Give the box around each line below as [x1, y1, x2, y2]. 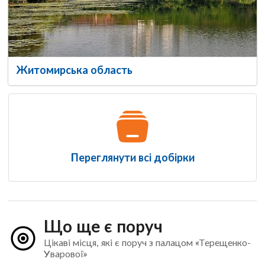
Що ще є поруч [43, 216, 163, 237]
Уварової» [43, 248, 87, 260]
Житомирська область [17, 63, 132, 76]
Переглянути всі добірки [70, 150, 195, 164]
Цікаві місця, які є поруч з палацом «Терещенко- [43, 237, 251, 248]
